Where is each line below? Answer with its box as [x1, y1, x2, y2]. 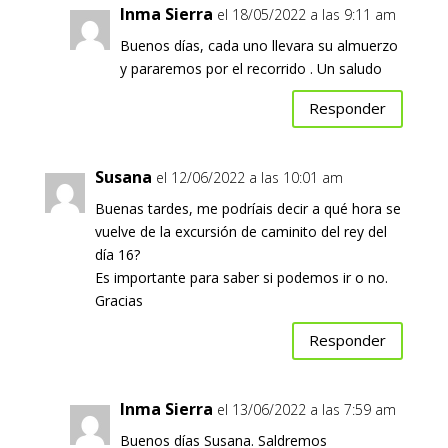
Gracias [94, 290, 143, 310]
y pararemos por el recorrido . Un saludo [119, 58, 382, 78]
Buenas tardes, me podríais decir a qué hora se [94, 198, 401, 218]
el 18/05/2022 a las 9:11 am [216, 4, 396, 24]
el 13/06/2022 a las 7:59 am [216, 399, 396, 419]
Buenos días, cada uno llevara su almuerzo [119, 35, 398, 55]
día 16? [94, 244, 140, 264]
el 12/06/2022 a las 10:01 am [155, 167, 343, 187]
